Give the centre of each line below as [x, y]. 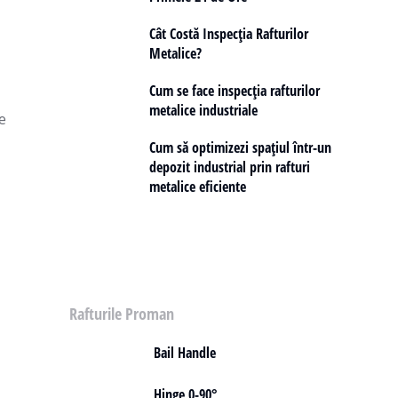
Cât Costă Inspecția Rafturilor [229, 34]
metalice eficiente [198, 187]
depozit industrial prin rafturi [230, 167]
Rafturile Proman [122, 314]
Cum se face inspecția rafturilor [235, 91]
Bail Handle [185, 353]
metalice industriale [203, 110]
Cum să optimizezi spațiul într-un [240, 147]
